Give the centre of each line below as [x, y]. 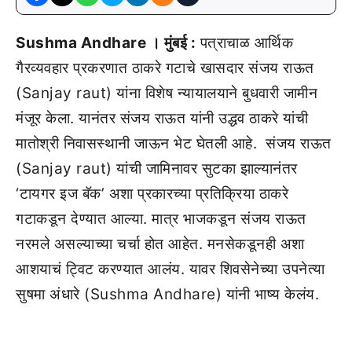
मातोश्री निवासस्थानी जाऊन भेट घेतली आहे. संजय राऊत [174, 143]
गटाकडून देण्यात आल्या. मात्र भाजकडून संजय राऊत [161, 219]
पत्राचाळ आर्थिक [244, 43]
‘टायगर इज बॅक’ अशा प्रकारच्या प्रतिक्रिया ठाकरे [152, 194]
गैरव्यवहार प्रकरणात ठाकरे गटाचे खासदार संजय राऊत [165, 68]
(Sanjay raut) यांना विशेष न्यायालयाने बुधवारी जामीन [167, 93]
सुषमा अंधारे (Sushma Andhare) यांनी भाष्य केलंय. [167, 294]
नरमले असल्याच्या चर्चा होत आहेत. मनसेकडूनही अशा [160, 244]
